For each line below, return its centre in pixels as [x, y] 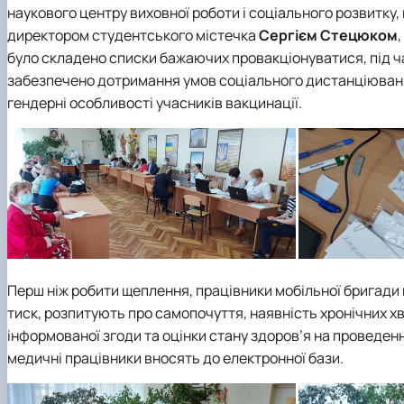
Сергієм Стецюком [328, 35]
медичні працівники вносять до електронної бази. [175, 358]
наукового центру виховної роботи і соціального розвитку [202, 12]
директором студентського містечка [133, 35]
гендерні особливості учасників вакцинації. [155, 102]
